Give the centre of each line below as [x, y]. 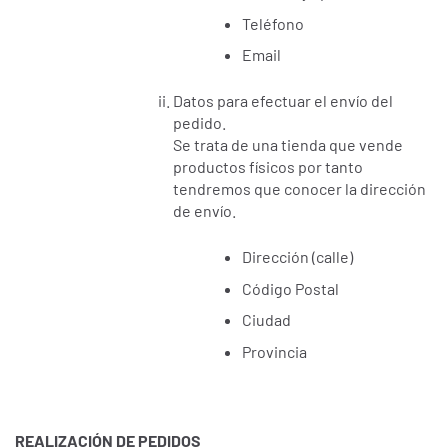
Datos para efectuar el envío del [283, 101]
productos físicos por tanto [268, 167]
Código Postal [291, 288]
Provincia [275, 351]
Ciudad [267, 320]
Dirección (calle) [298, 257]
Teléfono [273, 23]
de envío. [205, 211]
